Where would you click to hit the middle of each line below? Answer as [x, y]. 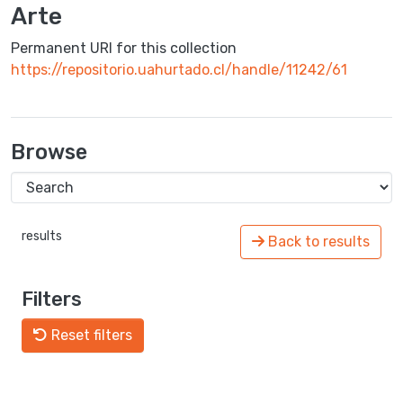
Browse [49, 152]
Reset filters [90, 335]
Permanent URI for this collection [124, 48]
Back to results [317, 242]
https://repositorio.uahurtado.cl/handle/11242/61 [179, 70]
